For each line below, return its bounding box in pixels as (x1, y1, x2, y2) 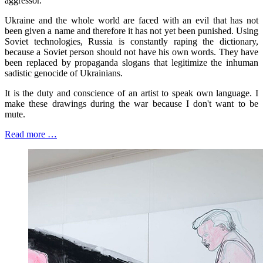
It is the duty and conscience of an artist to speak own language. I (5, 87, 258, 98)
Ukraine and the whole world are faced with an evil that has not (5, 15, 258, 25)
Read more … (5, 129, 57, 139)
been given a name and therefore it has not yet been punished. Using (5, 25, 258, 36)
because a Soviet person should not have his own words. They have (5, 46, 258, 57)
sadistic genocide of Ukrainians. (5, 68, 123, 78)
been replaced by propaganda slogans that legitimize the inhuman (5, 57, 258, 68)
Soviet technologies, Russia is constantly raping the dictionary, (5, 36, 258, 46)
